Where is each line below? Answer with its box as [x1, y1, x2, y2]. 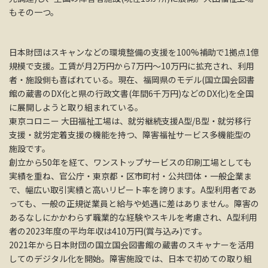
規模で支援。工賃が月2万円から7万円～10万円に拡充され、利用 [9, 60, 254, 72]
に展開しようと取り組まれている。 [9, 101, 143, 114]
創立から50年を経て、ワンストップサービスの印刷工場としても [9, 156, 252, 169]
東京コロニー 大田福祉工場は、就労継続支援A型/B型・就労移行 [9, 115, 251, 127]
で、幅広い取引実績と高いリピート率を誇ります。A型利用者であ [9, 184, 256, 196]
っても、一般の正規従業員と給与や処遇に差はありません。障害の [9, 197, 259, 210]
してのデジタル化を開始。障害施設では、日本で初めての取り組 [9, 252, 252, 265]
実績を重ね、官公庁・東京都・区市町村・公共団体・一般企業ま [9, 170, 252, 182]
